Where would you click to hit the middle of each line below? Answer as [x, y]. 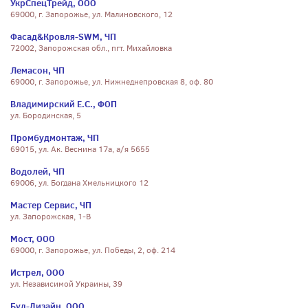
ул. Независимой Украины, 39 [66, 284]
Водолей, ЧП [37, 171]
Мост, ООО [33, 239]
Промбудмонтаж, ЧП [55, 137]
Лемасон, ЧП [37, 70]
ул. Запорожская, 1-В [51, 217]
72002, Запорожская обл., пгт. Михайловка [91, 48]
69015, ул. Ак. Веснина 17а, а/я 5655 [80, 149]
